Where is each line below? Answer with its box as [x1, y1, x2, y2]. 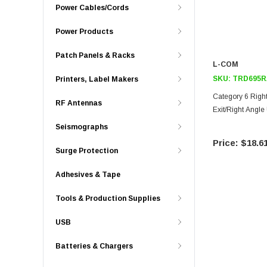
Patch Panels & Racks [55, 51, 135, 60]
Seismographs [55, 123, 108, 131]
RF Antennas [55, 99, 102, 107]
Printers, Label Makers [55, 75, 138, 83]
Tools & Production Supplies [55, 194, 160, 203]
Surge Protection [55, 147, 118, 155]
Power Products [55, 27, 113, 36]
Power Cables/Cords [55, 4, 129, 12]
